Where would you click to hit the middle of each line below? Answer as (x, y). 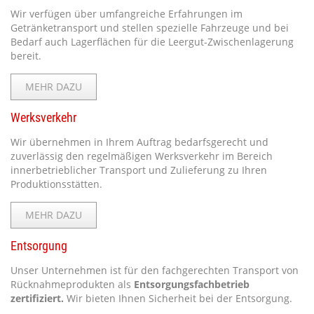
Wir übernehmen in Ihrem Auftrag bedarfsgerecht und (139, 142)
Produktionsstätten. (56, 184)
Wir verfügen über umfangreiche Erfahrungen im (127, 14)
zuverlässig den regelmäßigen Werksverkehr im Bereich (142, 156)
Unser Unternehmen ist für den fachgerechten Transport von (155, 270)
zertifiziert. (37, 298)
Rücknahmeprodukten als (72, 284)
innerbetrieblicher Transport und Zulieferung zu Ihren (139, 170)
